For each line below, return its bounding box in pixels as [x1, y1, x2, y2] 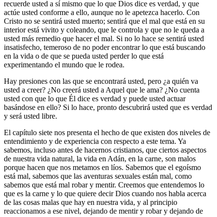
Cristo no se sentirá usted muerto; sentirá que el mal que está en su [4, 16, 205, 25]
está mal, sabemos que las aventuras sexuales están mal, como [4, 171, 192, 180]
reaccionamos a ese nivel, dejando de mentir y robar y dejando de [4, 206, 203, 215]
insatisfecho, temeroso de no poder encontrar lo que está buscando [4, 43, 205, 51]
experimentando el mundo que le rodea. [4, 60, 124, 69]
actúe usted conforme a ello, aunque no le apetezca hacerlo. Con [4, 8, 200, 16]
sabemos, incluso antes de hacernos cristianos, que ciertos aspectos [4, 145, 206, 154]
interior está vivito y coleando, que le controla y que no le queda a [4, 25, 204, 34]
